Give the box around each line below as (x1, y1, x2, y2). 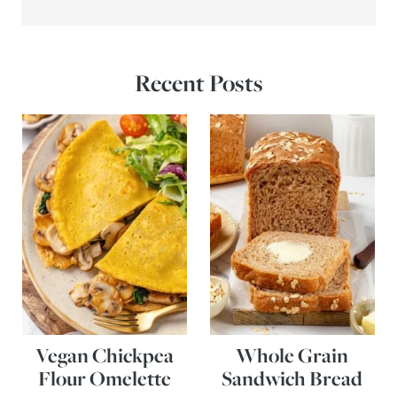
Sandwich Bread (222, 365, 363, 392)
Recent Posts (134, 67, 263, 99)
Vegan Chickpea (35, 342, 174, 369)
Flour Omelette (37, 365, 171, 392)
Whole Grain (236, 342, 349, 369)
